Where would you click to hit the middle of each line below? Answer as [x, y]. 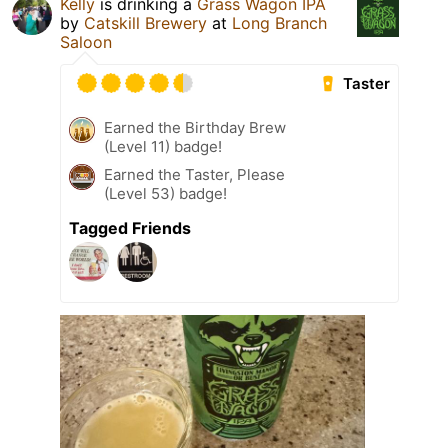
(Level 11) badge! [163, 147]
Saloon [86, 42]
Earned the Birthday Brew [195, 128]
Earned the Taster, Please [194, 175]
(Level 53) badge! [165, 194]
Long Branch [279, 23]
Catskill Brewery [145, 23]
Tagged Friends [130, 228]
